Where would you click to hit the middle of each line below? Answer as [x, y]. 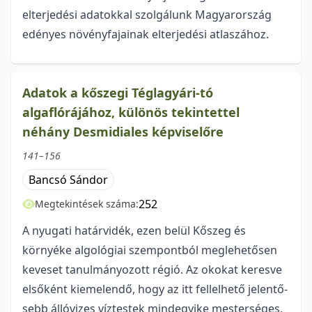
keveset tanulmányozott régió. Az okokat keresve [152, 270]
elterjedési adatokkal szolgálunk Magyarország [147, 15]
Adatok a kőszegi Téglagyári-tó [118, 93]
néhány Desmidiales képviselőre [123, 132]
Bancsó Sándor [68, 180]
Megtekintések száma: [87, 204]
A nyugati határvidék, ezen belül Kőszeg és [134, 231]
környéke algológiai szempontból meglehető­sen [150, 250]
